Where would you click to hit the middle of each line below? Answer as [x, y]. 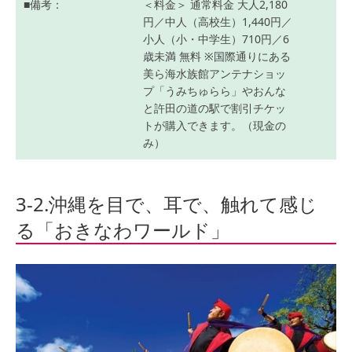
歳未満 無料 [172, 57]
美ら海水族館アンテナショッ [214, 74]
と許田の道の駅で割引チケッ [214, 108]
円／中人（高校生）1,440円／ [218, 22]
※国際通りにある [246, 57]
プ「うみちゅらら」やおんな [214, 91]
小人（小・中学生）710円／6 [216, 39]
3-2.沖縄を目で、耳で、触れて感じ [167, 204]
